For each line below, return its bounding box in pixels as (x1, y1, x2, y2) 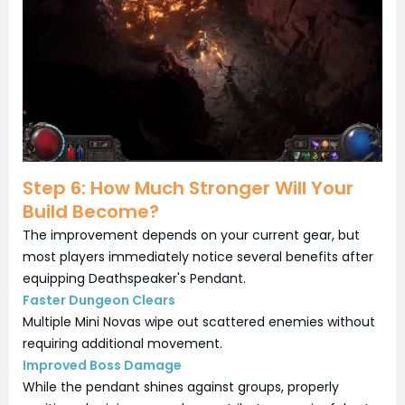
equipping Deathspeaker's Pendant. (23, 268, 246, 287)
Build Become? (23, 198, 159, 224)
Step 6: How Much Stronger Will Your (23, 174, 353, 201)
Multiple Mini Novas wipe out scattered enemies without (23, 312, 375, 331)
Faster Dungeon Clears (23, 290, 175, 309)
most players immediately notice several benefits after (23, 247, 373, 266)
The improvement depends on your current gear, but (23, 225, 360, 244)
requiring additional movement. (23, 334, 222, 353)
